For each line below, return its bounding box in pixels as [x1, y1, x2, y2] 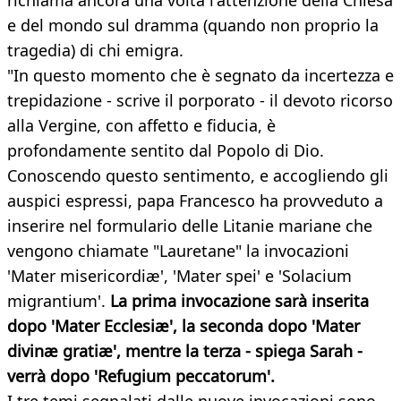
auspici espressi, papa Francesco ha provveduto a [7, 190, 383, 212]
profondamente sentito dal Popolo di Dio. [7, 140, 324, 162]
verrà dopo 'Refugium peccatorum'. [7, 365, 275, 388]
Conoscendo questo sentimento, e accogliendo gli [7, 165, 388, 187]
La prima [110, 290, 181, 312]
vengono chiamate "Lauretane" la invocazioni [7, 240, 349, 262]
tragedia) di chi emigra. [7, 39, 183, 62]
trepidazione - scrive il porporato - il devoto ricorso [7, 90, 393, 112]
